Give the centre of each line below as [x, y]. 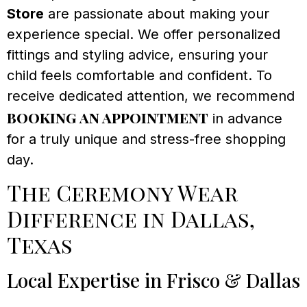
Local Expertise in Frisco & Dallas [153, 280]
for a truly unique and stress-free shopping [146, 139]
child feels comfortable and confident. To [139, 75]
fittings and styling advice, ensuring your [137, 54]
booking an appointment [108, 117]
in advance [245, 118]
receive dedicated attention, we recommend [151, 96]
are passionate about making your [157, 13]
